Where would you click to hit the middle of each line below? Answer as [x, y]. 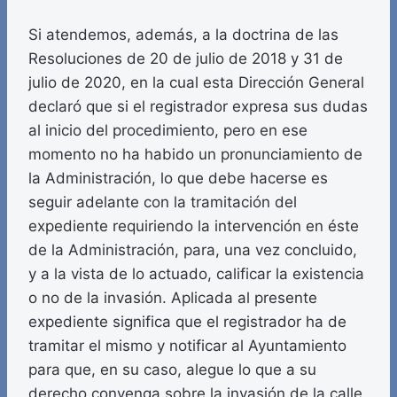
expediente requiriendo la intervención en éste [194, 226]
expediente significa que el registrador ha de [187, 322]
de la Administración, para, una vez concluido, [193, 250]
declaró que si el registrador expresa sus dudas [198, 107]
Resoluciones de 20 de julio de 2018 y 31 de [186, 59]
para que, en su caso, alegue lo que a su [172, 370]
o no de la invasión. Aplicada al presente [173, 298]
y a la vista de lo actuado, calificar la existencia [196, 274]
